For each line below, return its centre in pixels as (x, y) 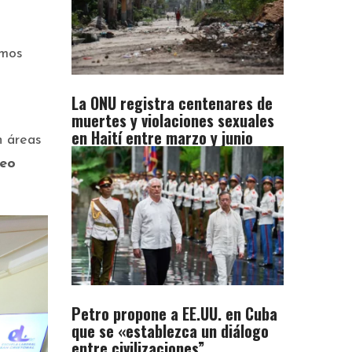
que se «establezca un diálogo (170, 331)
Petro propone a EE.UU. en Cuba (174, 314)
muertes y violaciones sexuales (173, 121)
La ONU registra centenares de (172, 103)
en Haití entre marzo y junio (162, 138)
